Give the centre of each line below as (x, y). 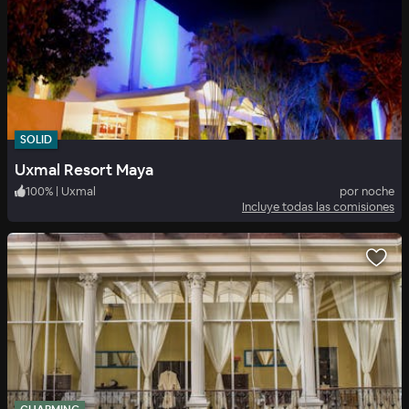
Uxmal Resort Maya (84, 169)
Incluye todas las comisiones (318, 206)
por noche (367, 191)
